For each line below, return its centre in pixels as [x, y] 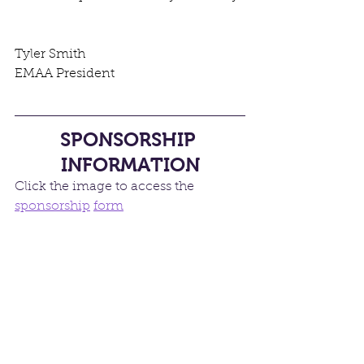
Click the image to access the [106, 187]
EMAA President [65, 74]
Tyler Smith [52, 55]
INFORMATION [130, 165]
